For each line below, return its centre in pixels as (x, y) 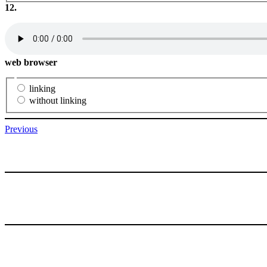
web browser (31, 63)
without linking (58, 100)
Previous (21, 129)
